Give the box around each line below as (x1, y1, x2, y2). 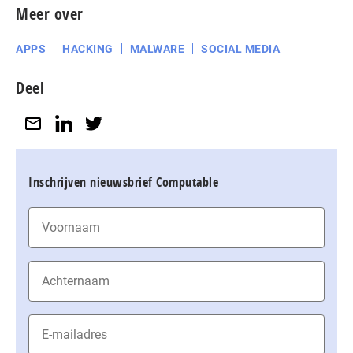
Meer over (16, 3, 84, 24)
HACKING (62, 43, 113, 55)
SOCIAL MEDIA (201, 43, 280, 55)
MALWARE (129, 43, 184, 55)
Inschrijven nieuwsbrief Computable (28, 173, 218, 191)
